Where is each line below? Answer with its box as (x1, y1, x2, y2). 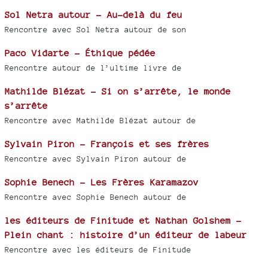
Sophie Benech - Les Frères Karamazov (5, 177, 199, 188)
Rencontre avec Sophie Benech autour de (5, 193, 187, 202)
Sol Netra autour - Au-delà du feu (5, 10, 182, 20)
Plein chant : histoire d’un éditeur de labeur (5, 230, 247, 240)
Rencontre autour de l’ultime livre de (5, 63, 182, 73)
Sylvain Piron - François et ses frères (5, 139, 209, 150)
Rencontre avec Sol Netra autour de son (5, 25, 187, 35)
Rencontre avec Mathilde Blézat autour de (5, 116, 196, 126)
